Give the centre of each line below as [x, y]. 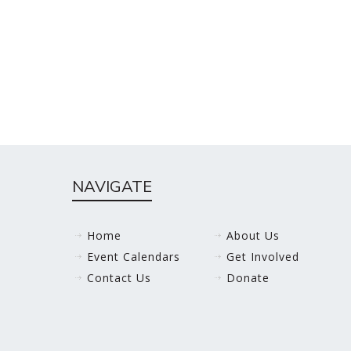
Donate [248, 278]
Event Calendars [134, 257]
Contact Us [119, 278]
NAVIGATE [112, 186]
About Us [253, 235]
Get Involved [262, 257]
